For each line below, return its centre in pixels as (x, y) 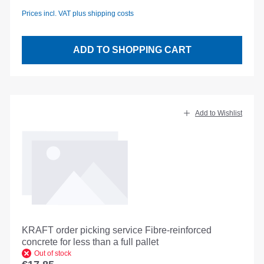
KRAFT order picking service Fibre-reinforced (117, 230)
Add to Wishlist (219, 113)
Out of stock (53, 254)
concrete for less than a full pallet (90, 242)
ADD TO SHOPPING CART (132, 50)
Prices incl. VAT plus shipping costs (78, 13)
